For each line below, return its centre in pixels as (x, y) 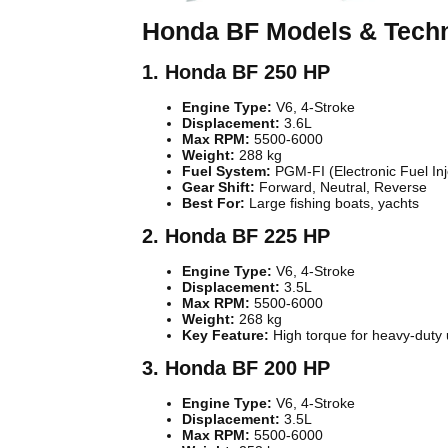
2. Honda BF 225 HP (236, 236)
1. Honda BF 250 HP (236, 72)
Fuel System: (226, 171)
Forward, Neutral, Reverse (341, 187)
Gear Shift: (218, 187)
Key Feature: (225, 335)
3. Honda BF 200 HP (236, 368)
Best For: (213, 203)
